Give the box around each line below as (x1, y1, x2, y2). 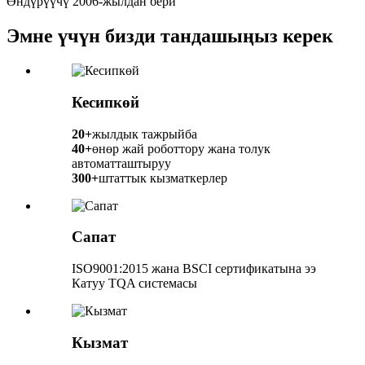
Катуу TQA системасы (72, 276, 197, 291)
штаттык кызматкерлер (99, 170, 227, 185)
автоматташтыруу (72, 156, 171, 170)
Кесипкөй (72, 93, 139, 111)
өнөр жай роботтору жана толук (92, 141, 270, 156)
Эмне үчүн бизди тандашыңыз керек (7, 25, 333, 47)
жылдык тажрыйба (92, 126, 197, 141)
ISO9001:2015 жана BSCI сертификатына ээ (72, 262, 316, 276)
